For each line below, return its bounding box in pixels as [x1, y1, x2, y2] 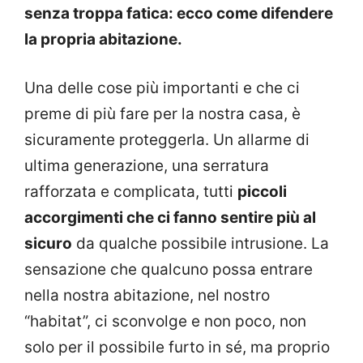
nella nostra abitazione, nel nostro [24, 286, 270, 305]
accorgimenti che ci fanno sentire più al [24, 208, 316, 228]
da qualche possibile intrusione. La [72, 234, 329, 254]
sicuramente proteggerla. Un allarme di [24, 130, 310, 150]
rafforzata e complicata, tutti [24, 182, 237, 202]
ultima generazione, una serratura [24, 156, 269, 176]
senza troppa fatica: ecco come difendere [24, 3, 333, 23]
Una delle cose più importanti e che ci [24, 79, 300, 98]
